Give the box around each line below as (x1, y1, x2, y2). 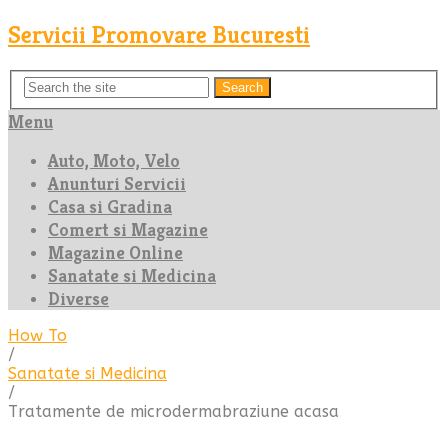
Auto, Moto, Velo (48, 149, 180, 173)
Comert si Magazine (48, 218, 208, 242)
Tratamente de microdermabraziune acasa (8, 402, 339, 422)
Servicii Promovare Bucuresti (8, 19, 310, 50)
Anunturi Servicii (48, 172, 186, 196)
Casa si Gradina (48, 195, 172, 219)
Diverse (48, 287, 109, 311)
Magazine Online (48, 241, 183, 265)
